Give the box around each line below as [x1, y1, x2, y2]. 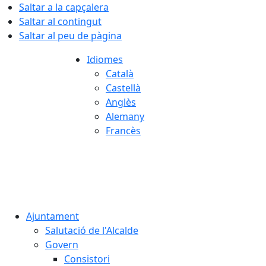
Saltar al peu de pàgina [19, 29, 122, 42]
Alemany [106, 110, 144, 123]
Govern [45, 238, 78, 251]
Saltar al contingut [19, 15, 102, 28]
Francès [106, 124, 141, 137]
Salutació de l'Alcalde [45, 224, 138, 237]
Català [106, 67, 134, 80]
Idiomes [87, 53, 123, 66]
